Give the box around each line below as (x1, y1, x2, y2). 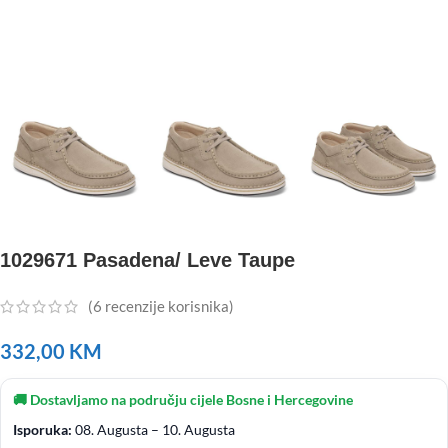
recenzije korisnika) (102, 297, 234, 316)
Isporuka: (13, 420, 72, 438)
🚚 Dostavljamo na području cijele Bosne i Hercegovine (13, 390, 353, 408)
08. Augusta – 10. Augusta (72, 420, 235, 438)
